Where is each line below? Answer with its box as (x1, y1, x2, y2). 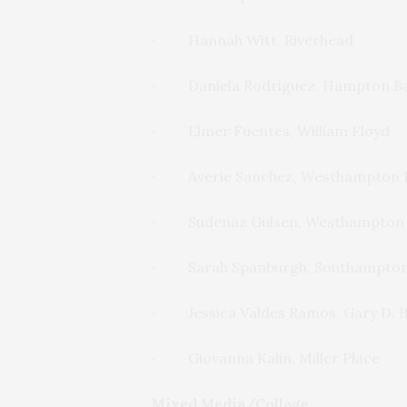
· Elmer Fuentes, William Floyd (152, 122, 390, 141)
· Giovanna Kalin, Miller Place (152, 349, 380, 368)
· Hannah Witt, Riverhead (152, 31, 353, 50)
